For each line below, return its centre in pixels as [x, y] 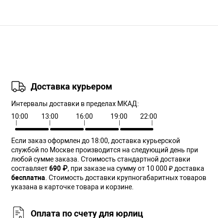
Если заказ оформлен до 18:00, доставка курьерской [96, 140]
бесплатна [28, 177]
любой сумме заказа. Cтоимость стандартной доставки [101, 159]
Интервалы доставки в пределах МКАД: [75, 103]
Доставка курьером [72, 87]
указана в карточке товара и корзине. [73, 187]
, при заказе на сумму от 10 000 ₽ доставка [136, 168]
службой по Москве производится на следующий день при [105, 150]
